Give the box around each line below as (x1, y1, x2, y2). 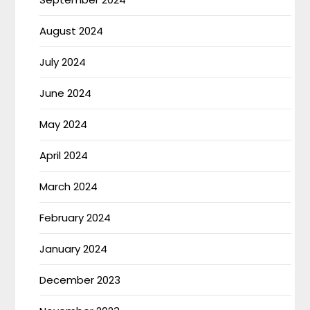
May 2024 (39, 116, 88, 131)
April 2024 (39, 147, 89, 163)
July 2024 (39, 54, 86, 69)
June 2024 (39, 85, 92, 100)
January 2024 (39, 241, 108, 256)
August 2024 (39, 23, 104, 38)
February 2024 (39, 210, 111, 225)
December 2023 (39, 272, 121, 287)
